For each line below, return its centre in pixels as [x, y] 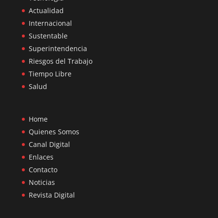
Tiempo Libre [50, 74]
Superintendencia [58, 48]
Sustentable [48, 36]
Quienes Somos [54, 132]
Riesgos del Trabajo [60, 61]
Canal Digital [49, 145]
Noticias [42, 182]
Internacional [50, 23]
